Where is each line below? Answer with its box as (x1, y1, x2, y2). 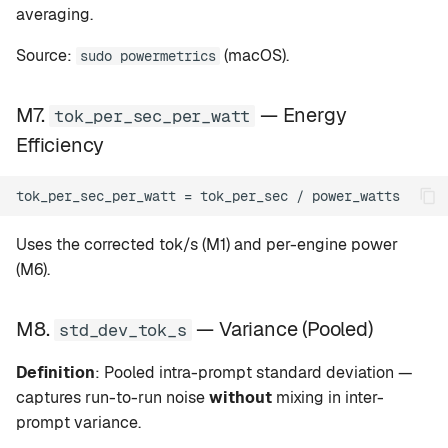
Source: (16, 45, 76, 66)
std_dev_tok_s (59, 319, 187, 341)
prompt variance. (16, 412, 141, 433)
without (209, 387, 272, 408)
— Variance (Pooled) (191, 316, 373, 342)
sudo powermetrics (80, 47, 216, 65)
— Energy (255, 102, 347, 128)
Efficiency (16, 132, 105, 158)
